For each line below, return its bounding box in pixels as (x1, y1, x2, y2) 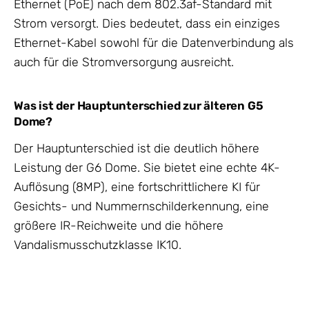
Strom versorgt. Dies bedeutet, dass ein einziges (14, 17, 280, 30)
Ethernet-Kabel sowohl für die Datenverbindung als (14, 36, 294, 50)
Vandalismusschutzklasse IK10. (14, 238, 181, 252)
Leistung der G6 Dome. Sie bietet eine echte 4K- (14, 161, 280, 175)
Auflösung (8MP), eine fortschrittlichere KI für (14, 180, 260, 195)
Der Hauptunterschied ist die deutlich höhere (14, 141, 259, 156)
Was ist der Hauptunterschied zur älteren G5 (14, 98, 263, 112)
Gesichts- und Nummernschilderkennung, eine (14, 199, 269, 214)
